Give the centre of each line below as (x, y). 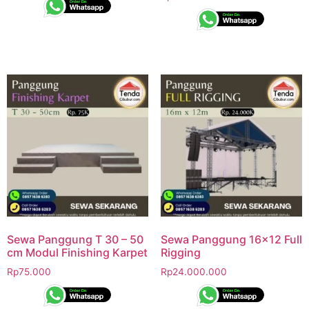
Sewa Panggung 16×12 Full (231, 239)
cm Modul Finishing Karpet (77, 252)
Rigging (180, 252)
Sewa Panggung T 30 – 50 (75, 239)
